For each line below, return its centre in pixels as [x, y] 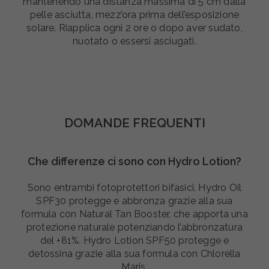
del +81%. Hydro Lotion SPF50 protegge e [134, 240]
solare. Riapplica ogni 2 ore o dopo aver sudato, [134, 28]
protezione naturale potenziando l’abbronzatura [134, 227]
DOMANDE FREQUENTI [134, 122]
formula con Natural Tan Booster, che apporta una [134, 214]
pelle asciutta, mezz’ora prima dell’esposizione [134, 15]
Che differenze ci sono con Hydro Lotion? [134, 162]
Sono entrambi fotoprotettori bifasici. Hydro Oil [134, 187]
